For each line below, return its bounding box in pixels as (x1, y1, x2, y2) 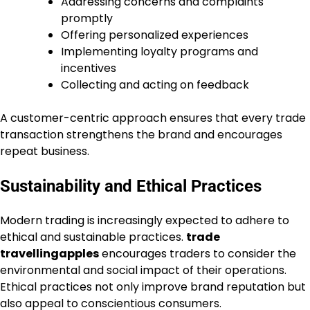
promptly (61, 10, 113, 27)
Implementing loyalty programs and (61, 44, 258, 60)
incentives (61, 60, 116, 77)
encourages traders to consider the (99, 245, 296, 262)
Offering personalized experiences (61, 27, 248, 44)
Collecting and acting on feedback (61, 77, 249, 93)
